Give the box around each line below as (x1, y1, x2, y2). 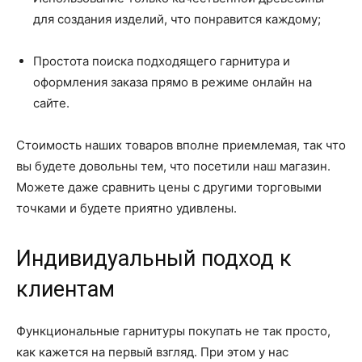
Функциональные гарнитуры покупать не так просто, (16, 323, 330, 339)
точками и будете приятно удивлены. (16, 200, 237, 216)
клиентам (16, 276, 115, 302)
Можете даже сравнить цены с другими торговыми (16, 179, 322, 195)
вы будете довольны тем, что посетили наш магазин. (16, 158, 330, 174)
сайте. (33, 95, 69, 111)
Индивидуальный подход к (16, 246, 292, 271)
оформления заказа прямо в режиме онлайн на (33, 74, 312, 90)
